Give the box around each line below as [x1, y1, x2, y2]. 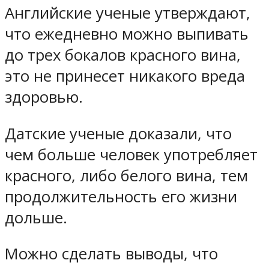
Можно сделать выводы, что [5, 243, 218, 265]
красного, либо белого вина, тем [5, 165, 248, 186]
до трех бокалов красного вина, [5, 44, 241, 65]
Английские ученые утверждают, [5, 2, 250, 23]
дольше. [5, 207, 67, 228]
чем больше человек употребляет [5, 144, 258, 165]
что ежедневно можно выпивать [5, 23, 249, 44]
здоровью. [5, 86, 83, 107]
